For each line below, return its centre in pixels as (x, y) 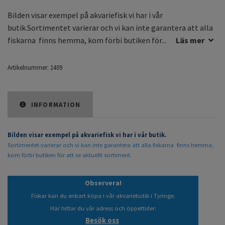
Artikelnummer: (28, 68)
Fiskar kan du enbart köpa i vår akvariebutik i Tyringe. (103, 196)
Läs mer (190, 40)
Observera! (103, 183)
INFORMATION (55, 105)
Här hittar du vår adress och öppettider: (103, 208)
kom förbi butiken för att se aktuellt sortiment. (70, 155)
